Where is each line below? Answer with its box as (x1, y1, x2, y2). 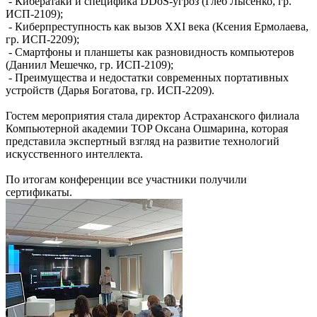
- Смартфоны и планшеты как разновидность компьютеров (6, 45, 294, 58)
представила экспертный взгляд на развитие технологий (6, 134, 279, 147)
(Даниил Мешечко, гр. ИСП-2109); (6, 58, 173, 71)
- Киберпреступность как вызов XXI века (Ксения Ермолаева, (6, 20, 309, 33)
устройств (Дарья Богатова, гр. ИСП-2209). (6, 83, 214, 96)
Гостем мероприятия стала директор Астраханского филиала (6, 109, 299, 122)
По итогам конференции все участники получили (6, 173, 247, 185)
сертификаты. (6, 185, 72, 198)
